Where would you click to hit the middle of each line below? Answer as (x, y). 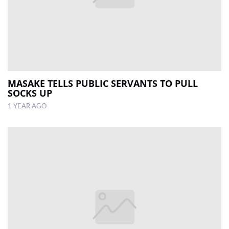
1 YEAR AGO (27, 107)
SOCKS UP (30, 93)
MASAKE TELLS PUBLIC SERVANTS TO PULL (103, 84)
